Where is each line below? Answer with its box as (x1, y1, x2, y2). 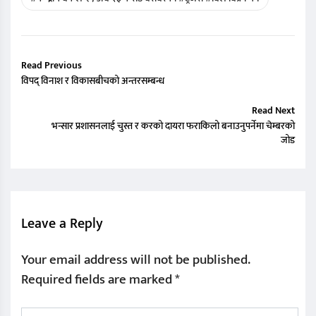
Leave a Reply (21, 211, 103, 236)
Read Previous (21, 56, 82, 73)
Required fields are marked (21, 268, 175, 291)
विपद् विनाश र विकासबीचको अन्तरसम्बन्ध (21, 72, 164, 89)
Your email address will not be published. (21, 248, 250, 271)
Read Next (252, 102, 295, 119)
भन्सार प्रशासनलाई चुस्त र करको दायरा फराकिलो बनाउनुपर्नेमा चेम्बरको (51, 117, 295, 134)
